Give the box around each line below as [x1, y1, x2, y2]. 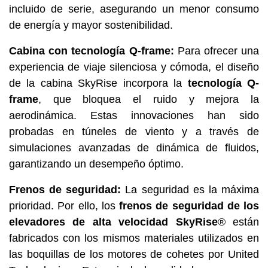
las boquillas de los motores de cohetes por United [9, 248, 259, 260]
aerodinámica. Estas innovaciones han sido [9, 109, 259, 121]
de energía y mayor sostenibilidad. [9, 19, 173, 31]
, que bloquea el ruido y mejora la [38, 93, 259, 105]
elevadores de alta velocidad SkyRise [9, 215, 218, 228]
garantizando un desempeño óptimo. [9, 157, 184, 170]
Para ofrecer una [177, 44, 260, 57]
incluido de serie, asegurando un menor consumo [9, 2, 259, 15]
